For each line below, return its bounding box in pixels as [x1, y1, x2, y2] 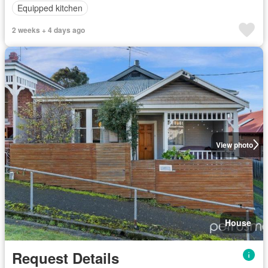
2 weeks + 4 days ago [12, 24, 85, 35]
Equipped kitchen [17, 2, 83, 14]
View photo [215, 139, 253, 150]
